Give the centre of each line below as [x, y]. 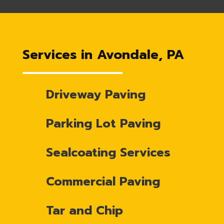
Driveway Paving [95, 94]
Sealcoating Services [108, 152]
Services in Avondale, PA [103, 55]
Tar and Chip [84, 210]
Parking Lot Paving [103, 123]
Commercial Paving [103, 181]
